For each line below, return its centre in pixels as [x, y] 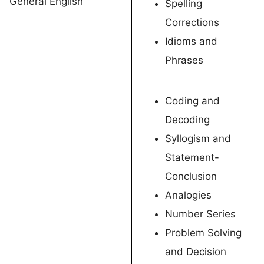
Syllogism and [198, 138]
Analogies [188, 195]
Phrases [184, 60]
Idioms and [191, 41]
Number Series [200, 214]
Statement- [192, 157]
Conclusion [191, 176]
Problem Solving [203, 232]
